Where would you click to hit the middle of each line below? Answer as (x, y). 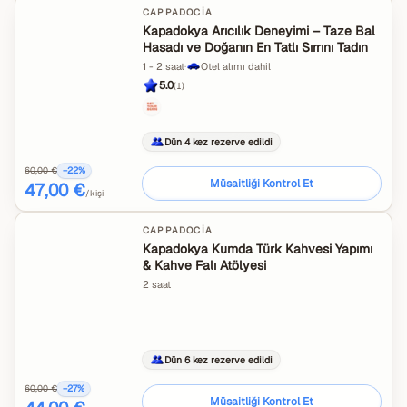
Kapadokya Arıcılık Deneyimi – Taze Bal (259, 31)
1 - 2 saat (164, 66)
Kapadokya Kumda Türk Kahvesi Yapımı (258, 249)
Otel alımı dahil (236, 66)
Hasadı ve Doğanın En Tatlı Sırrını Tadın (255, 47)
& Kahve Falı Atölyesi (204, 265)
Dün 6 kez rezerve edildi (218, 359)
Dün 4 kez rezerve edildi (218, 141)
